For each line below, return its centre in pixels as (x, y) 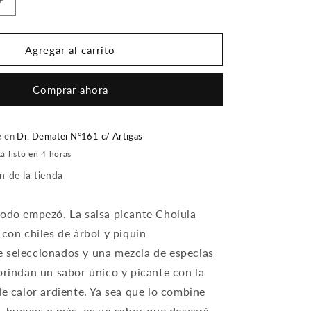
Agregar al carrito (70, 50)
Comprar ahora (70, 90)
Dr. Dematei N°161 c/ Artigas (80, 136)
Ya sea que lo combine (148, 291)
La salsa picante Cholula (133, 213)
